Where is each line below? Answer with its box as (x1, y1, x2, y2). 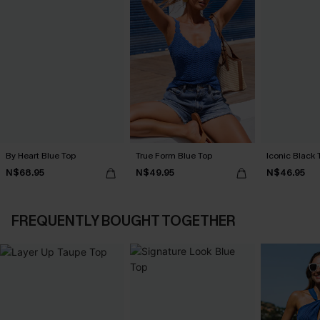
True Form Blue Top (136, 149, 213, 161)
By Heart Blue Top (6, 149, 76, 161)
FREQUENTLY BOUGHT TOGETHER (11, 211, 236, 231)
